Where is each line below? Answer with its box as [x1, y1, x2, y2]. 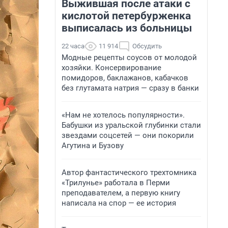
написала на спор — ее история [62, 198, 176, 208]
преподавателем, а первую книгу [62, 188, 180, 197]
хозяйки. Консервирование [62, 63, 161, 72]
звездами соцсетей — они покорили [62, 131, 194, 140]
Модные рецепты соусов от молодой [62, 53, 197, 62]
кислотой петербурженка [62, 10, 191, 22]
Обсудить [132, 42, 162, 50]
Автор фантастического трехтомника [62, 168, 196, 177]
